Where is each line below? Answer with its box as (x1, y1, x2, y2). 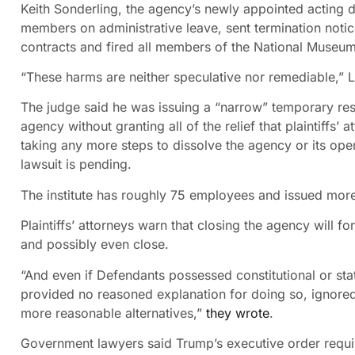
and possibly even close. (21, 236, 169, 253)
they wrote (206, 304, 269, 321)
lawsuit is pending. (21, 156, 132, 173)
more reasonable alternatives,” (21, 304, 206, 321)
